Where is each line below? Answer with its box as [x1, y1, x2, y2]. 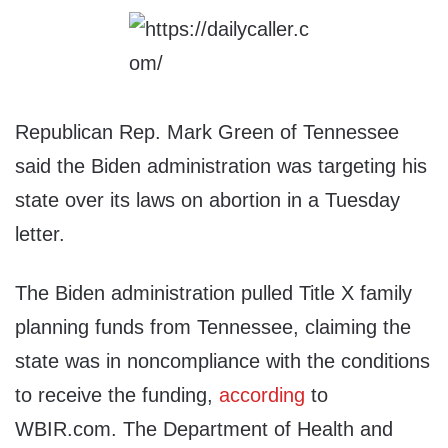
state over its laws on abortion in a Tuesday [15, 189, 400, 212]
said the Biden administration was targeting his [15, 155, 427, 178]
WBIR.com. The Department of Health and [15, 418, 393, 441]
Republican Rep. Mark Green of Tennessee [15, 121, 399, 144]
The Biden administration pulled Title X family [15, 282, 412, 305]
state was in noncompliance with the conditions [15, 350, 430, 373]
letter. [15, 223, 65, 246]
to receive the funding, [15, 384, 219, 407]
